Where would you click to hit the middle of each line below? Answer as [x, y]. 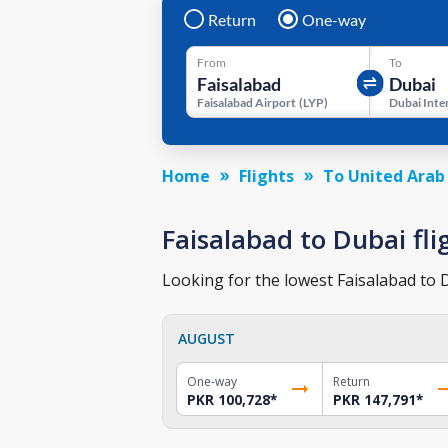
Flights [266, 175]
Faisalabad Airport [246, 102]
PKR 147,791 [374, 399]
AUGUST [206, 338]
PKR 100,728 [228, 399]
